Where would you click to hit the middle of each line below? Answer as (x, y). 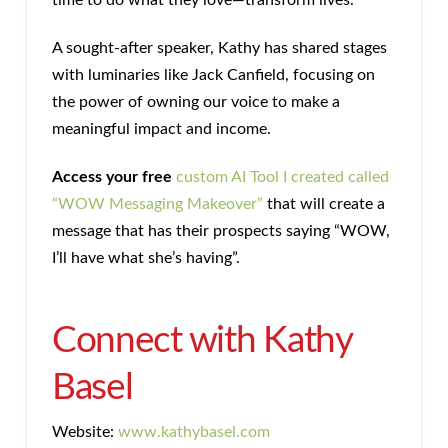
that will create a (323, 204)
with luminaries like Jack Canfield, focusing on (213, 75)
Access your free (111, 177)
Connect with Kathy (201, 341)
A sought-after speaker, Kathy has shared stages (219, 48)
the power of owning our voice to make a (195, 102)
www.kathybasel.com (193, 432)
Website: (84, 432)
